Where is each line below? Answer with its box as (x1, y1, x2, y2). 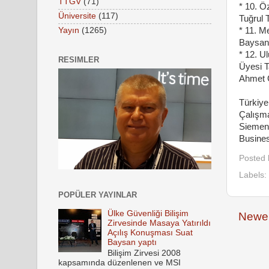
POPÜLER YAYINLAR (58, 190, 137, 199)
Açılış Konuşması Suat (107, 228, 193, 237)
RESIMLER (58, 55, 99, 65)
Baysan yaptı (107, 237, 157, 247)
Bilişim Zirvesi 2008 (107, 249, 181, 258)
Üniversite (58, 11, 96, 21)
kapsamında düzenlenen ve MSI (58, 258, 181, 268)
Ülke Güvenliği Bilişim (107, 208, 189, 218)
